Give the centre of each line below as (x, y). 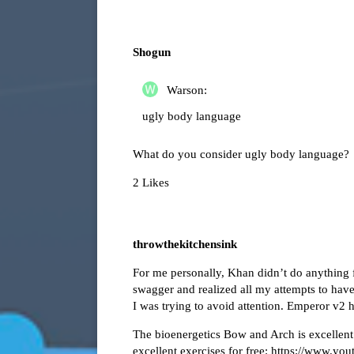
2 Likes (151, 182)
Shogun (152, 52)
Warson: (185, 90)
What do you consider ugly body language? (241, 154)
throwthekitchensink (185, 244)
